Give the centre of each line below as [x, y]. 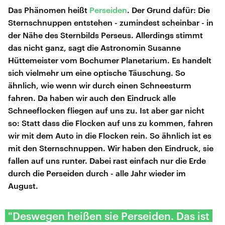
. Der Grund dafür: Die [168, 10]
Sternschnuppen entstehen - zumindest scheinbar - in [111, 22]
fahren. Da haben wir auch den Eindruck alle [92, 97]
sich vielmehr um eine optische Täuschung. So [97, 72]
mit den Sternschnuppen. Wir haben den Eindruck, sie [111, 148]
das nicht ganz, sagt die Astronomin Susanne [94, 47]
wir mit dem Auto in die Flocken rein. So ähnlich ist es [110, 135]
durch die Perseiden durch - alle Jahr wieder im [97, 173]
